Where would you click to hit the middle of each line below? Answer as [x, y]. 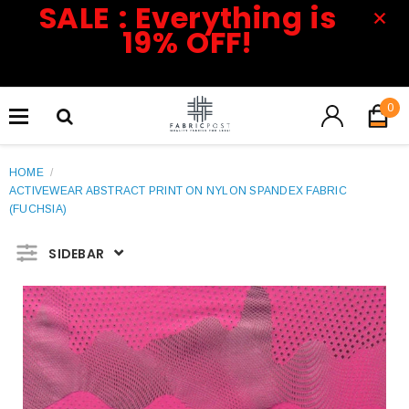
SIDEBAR [77, 253]
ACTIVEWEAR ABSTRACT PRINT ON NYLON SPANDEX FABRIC [178, 191]
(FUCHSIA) [38, 209]
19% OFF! [188, 42]
